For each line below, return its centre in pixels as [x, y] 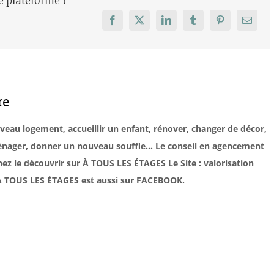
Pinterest [236, 24]
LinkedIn [183, 24]
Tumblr [206, 24]
